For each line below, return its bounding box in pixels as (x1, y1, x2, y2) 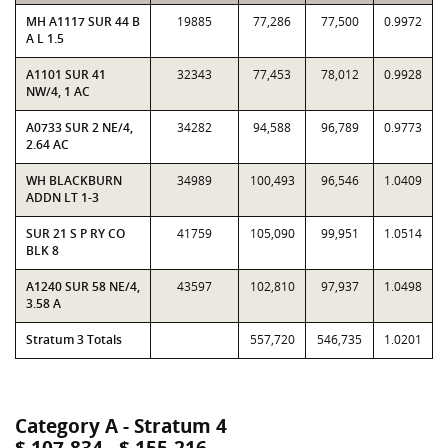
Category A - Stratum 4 (15, 413, 227, 439)
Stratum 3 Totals (26, 331, 122, 348)
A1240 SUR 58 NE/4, (26, 278, 140, 295)
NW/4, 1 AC (26, 83, 90, 100)
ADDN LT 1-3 (26, 189, 99, 206)
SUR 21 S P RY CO (26, 225, 125, 242)
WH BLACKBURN (26, 172, 122, 189)
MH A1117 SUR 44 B (26, 13, 140, 30)
